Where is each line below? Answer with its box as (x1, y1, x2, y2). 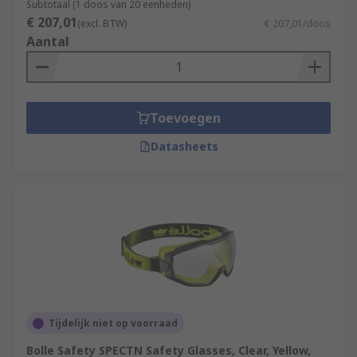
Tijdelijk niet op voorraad (49, 316, 178, 330)
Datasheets (150, 139, 218, 154)
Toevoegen (149, 109, 221, 127)
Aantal (26, 33, 69, 50)
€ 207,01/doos (265, 17, 331, 30)
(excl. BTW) (77, 17, 127, 30)
